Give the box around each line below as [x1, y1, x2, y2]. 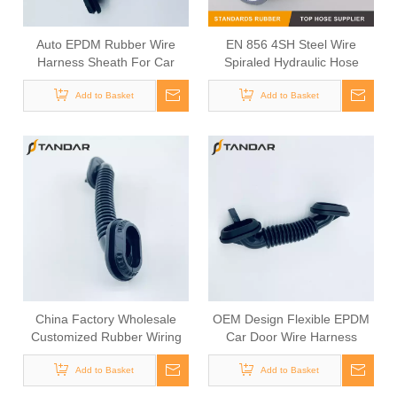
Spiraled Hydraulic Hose [223, 55, 359, 69]
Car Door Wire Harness [225, 330, 357, 344]
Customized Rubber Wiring [30, 330, 182, 344]
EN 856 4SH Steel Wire [226, 37, 356, 51]
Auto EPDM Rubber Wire [36, 37, 175, 51]
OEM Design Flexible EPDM [213, 312, 370, 326]
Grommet [264, 347, 318, 362]
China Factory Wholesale [35, 312, 176, 326]
